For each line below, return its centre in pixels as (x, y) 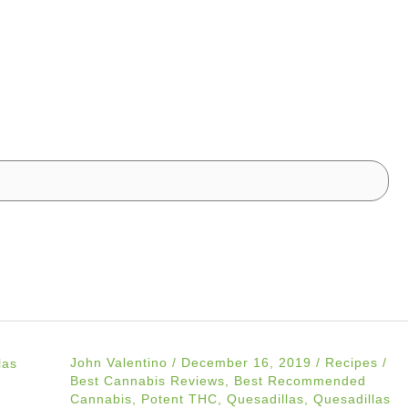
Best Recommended (300, 381)
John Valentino (121, 362)
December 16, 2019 (248, 362)
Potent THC (179, 399)
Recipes (351, 362)
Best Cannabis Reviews (147, 381)
